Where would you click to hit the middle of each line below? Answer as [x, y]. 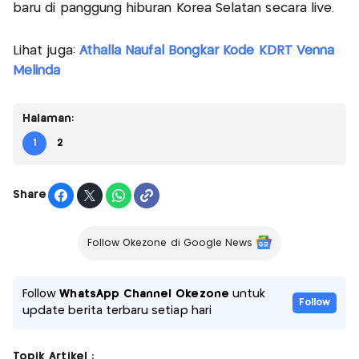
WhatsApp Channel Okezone [144, 294]
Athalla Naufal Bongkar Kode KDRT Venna [207, 50]
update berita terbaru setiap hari [117, 311]
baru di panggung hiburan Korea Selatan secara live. [174, 8]
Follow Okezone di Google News [170, 243]
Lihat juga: [46, 50]
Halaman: [48, 118]
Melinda [37, 71]
